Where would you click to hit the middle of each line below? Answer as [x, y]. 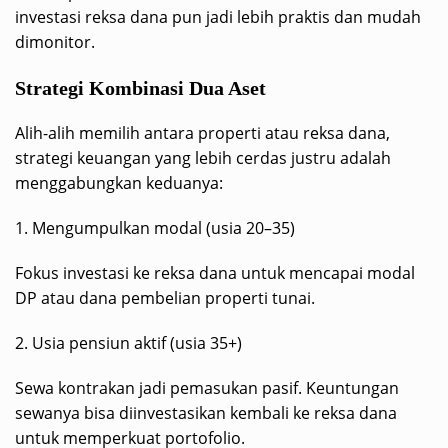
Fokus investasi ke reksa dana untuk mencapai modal [215, 272]
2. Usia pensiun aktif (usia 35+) [128, 342]
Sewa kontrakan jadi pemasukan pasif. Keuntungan [207, 387]
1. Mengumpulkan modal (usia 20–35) [155, 227]
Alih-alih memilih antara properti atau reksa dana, [202, 132]
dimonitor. [55, 41]
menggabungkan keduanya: [119, 182]
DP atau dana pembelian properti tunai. [165, 297]
